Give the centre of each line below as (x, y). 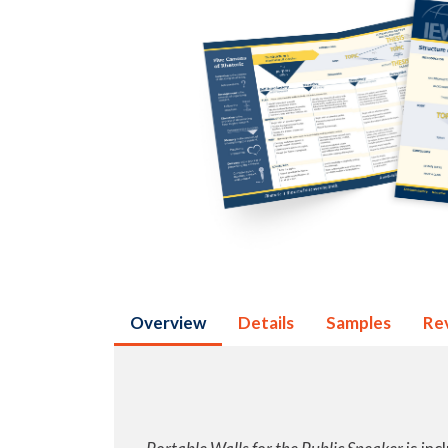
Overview (168, 323)
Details (266, 323)
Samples (358, 323)
